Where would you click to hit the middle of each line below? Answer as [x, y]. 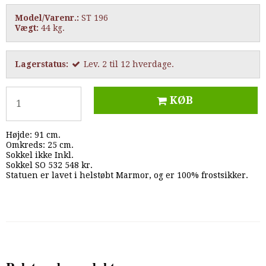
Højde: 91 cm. [33, 135]
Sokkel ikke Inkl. [40, 155]
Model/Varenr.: [47, 18]
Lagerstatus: [42, 64]
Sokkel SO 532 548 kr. [49, 165]
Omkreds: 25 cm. [40, 145]
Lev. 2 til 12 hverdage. [129, 64]
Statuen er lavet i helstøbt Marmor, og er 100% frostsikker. [127, 175]
